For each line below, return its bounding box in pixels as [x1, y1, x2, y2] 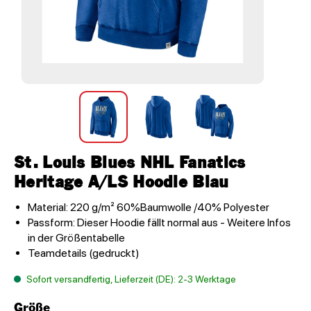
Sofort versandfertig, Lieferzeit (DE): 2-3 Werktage [24, 274, 236, 285]
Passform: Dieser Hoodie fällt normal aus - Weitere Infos [28, 216, 291, 230]
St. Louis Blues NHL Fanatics [14, 156, 246, 171]
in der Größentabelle [28, 231, 125, 245]
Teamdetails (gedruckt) [28, 246, 140, 260]
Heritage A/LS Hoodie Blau [14, 176, 229, 191]
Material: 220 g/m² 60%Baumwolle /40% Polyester [28, 201, 269, 215]
